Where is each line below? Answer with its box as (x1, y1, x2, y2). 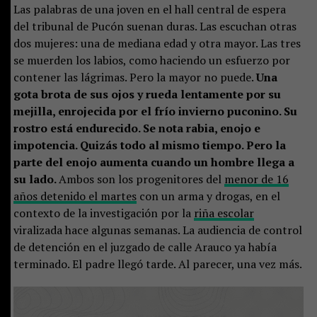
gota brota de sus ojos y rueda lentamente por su (13, 86, 281, 102)
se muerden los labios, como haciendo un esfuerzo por (13, 52, 290, 68)
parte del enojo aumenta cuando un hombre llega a (13, 154, 294, 170)
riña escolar (193, 204, 254, 221)
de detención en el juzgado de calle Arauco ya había (13, 238, 277, 255)
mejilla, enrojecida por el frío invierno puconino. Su (13, 103, 297, 119)
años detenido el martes (13, 188, 137, 204)
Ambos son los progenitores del (58, 171, 224, 187)
